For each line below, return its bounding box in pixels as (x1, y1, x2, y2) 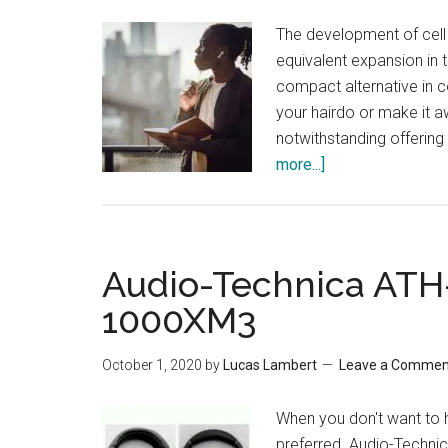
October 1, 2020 (102, 357, 202, 373)
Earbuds (325, 233, 382, 252)
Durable (325, 207, 379, 226)
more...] (276, 155, 325, 174)
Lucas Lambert (223, 357, 317, 373)
